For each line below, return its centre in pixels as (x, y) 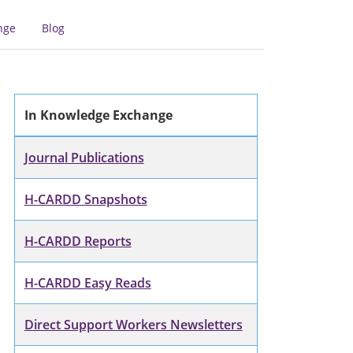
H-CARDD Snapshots (85, 199)
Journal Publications (84, 157)
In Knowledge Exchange (98, 115)
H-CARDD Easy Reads (87, 282)
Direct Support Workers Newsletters (133, 324)
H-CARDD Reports (78, 241)
